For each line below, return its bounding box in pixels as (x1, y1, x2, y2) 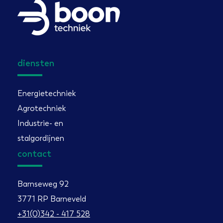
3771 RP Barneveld (17, 194, 86, 204)
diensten (17, 57, 54, 69)
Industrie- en (17, 118, 63, 128)
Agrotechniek (17, 103, 66, 113)
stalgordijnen (17, 133, 64, 143)
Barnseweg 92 (17, 179, 69, 189)
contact (17, 148, 51, 159)
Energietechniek (17, 88, 76, 98)
